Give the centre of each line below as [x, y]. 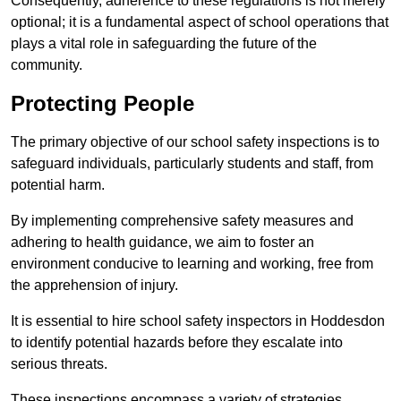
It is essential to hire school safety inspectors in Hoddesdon [198, 321]
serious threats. [61, 364]
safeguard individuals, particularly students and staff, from [192, 164]
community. [47, 65]
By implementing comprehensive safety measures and [182, 221]
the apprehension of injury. [94, 286]
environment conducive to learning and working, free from [192, 264]
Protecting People [102, 104]
